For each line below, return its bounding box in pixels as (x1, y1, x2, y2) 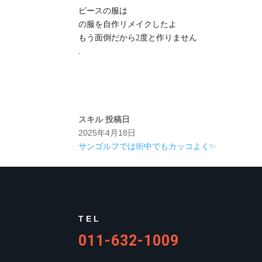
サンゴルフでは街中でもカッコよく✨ (78, 141, 217, 151)
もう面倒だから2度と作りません (78, 33, 198, 42)
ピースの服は (78, 6, 128, 15)
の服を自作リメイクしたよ (78, 19, 177, 29)
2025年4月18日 (78, 127, 136, 137)
